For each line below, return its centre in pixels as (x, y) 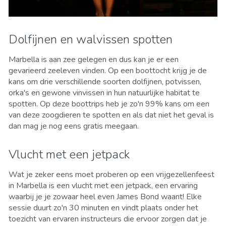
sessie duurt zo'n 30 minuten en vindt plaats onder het (103, 208)
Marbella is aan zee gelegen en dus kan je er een (94, 59)
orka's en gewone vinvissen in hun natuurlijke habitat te (104, 93)
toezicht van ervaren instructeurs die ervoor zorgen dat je (108, 219)
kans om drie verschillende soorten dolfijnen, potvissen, (105, 81)
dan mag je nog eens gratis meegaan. (74, 126)
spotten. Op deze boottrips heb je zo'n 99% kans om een (109, 104)
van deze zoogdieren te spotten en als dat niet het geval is (111, 115)
